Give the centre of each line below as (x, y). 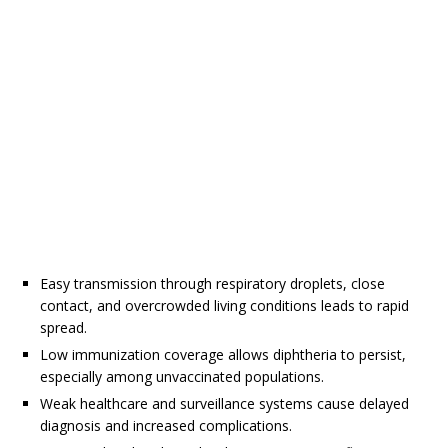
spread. (63, 328)
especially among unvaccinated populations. (182, 377)
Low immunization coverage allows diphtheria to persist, (223, 355)
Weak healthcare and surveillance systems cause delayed (224, 404)
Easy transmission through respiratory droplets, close (212, 284)
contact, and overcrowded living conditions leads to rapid (224, 306)
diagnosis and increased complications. (166, 426)
